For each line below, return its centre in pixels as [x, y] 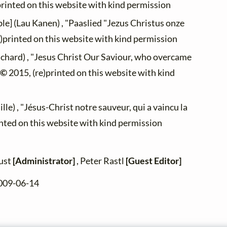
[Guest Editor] [154, 161]
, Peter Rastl [100, 161]
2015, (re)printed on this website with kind [91, 73]
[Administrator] [44, 161]
